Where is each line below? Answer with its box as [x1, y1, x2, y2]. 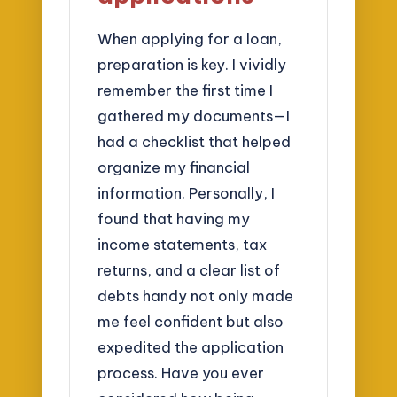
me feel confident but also [97, 312, 284, 331]
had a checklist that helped [97, 132, 292, 152]
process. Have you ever [97, 363, 265, 383]
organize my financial [97, 158, 251, 177]
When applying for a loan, [97, 29, 283, 49]
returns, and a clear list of [97, 261, 281, 280]
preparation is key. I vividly [97, 55, 287, 74]
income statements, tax [97, 235, 268, 254]
